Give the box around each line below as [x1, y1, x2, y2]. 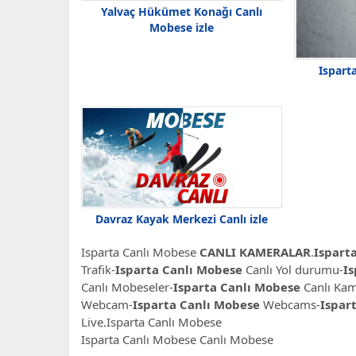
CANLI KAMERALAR [199, 244, 311, 261]
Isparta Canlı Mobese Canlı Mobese [81, 331, 273, 348]
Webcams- [260, 296, 320, 313]
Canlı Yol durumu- [242, 261, 343, 278]
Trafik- [81, 261, 115, 278]
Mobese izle [149, 19, 214, 35]
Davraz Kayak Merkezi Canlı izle [95, 211, 268, 227]
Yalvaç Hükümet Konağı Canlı [101, 3, 262, 19]
